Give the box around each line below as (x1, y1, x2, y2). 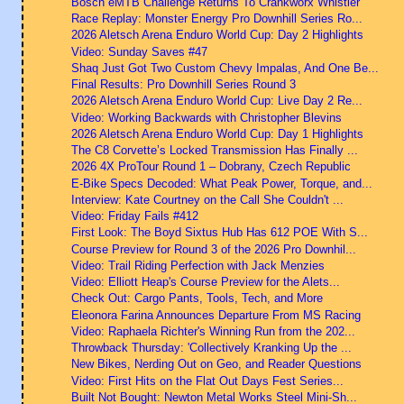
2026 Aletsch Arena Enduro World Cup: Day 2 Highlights (70, 28, 363, 42)
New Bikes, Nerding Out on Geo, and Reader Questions (70, 357, 362, 372)
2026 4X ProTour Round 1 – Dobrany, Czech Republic (70, 160, 351, 174)
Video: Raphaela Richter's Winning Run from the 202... (70, 324, 355, 338)
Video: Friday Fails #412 (70, 209, 198, 224)
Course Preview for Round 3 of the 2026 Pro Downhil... (70, 242, 356, 256)
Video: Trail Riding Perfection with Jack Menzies (70, 258, 325, 272)
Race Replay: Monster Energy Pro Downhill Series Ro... (70, 12, 363, 26)
